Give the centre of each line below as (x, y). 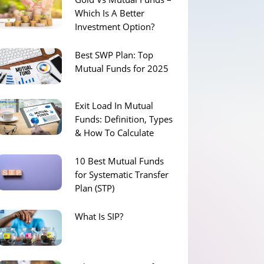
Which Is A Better (109, 13)
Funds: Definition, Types (123, 119)
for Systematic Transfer (121, 175)
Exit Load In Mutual (114, 106)
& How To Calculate (114, 133)
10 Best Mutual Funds (119, 161)
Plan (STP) (94, 188)
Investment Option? (114, 27)
